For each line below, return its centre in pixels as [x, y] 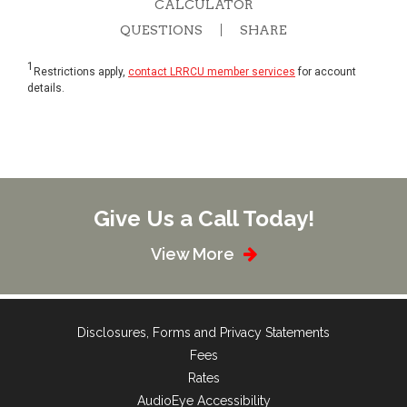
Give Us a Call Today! [203, 218]
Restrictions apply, [81, 71]
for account [326, 71]
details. [46, 88]
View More [192, 253]
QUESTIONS [161, 30]
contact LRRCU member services [212, 71]
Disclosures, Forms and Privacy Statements [203, 332]
